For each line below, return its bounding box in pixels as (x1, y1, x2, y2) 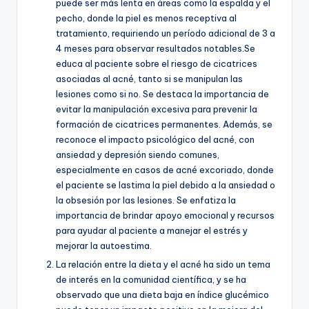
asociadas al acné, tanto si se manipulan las (56, 72, 243, 84)
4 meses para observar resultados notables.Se (56, 42, 255, 54)
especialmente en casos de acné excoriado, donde (56, 163, 274, 175)
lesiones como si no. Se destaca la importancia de (56, 88, 269, 99)
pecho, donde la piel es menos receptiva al (56, 12, 237, 23)
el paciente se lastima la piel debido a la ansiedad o (56, 179, 275, 190)
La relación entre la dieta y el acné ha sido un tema (56, 258, 270, 270)
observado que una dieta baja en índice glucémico (56, 288, 269, 300)
